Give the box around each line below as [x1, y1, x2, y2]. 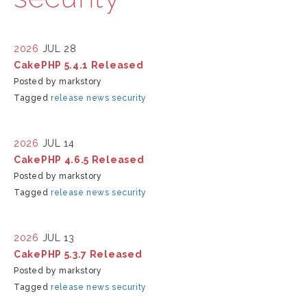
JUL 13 [42, 232, 75, 243]
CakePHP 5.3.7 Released [14, 249, 143, 260]
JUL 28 [42, 43, 77, 54]
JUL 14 [42, 138, 75, 149]
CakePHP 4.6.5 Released [14, 154, 145, 165]
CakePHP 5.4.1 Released [14, 60, 144, 71]
